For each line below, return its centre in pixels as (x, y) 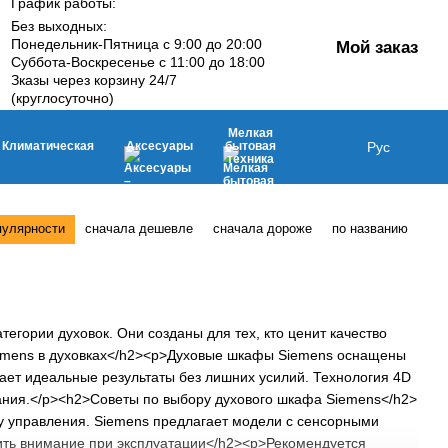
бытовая (250, 145)
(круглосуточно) (63, 97)
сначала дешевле (139, 228)
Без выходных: (59, 25)
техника (250, 158)
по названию (370, 228)
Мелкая (250, 132)
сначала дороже (262, 228)
